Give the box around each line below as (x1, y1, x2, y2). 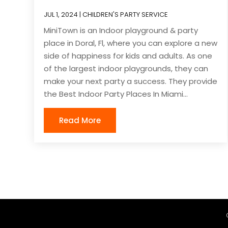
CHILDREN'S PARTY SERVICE (82, 10, 168, 20)
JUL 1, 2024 (44, 10, 78, 20)
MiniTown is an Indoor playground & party (44, 25, 198, 36)
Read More (59, 115, 101, 126)
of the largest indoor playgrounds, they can (44, 63, 209, 74)
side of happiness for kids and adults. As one (44, 50, 213, 62)
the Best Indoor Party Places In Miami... (44, 89, 188, 100)
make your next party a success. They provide (44, 76, 218, 87)
